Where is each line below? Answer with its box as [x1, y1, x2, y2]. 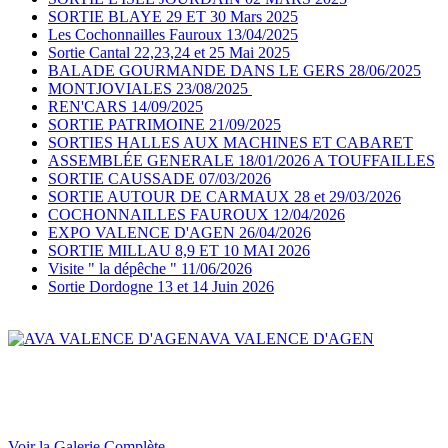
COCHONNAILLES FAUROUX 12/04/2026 [48, 206, 345, 223]
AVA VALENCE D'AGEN [199, 330, 374, 347]
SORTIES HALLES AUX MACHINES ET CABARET [48, 134, 413, 151]
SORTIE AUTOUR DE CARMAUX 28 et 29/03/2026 [48, 188, 401, 205]
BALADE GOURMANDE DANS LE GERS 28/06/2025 [48, 62, 421, 79]
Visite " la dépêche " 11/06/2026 [48, 260, 252, 277]
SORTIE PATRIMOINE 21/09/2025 [48, 116, 281, 133]
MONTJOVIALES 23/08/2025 [48, 80, 252, 97]
